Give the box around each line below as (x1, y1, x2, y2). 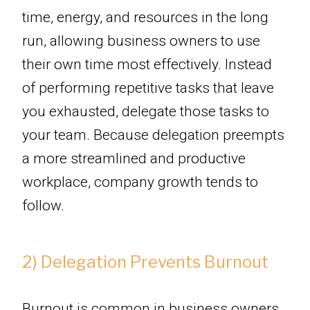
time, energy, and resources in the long (22, 9, 268, 26)
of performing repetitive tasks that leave (22, 80, 274, 97)
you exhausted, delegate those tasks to (22, 103, 269, 120)
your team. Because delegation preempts (22, 127, 284, 144)
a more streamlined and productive (22, 150, 246, 167)
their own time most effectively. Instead (22, 56, 272, 73)
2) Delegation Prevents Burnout (22, 252, 268, 273)
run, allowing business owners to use (22, 33, 260, 50)
